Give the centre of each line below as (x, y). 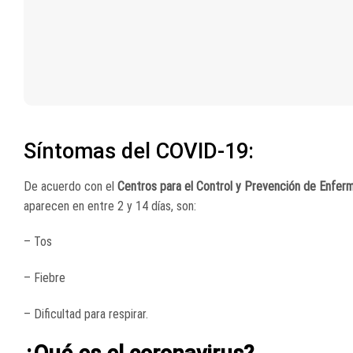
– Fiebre (45, 278)
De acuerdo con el (71, 186)
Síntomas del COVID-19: (139, 152)
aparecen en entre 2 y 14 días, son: (110, 206)
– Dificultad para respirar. (86, 314)
